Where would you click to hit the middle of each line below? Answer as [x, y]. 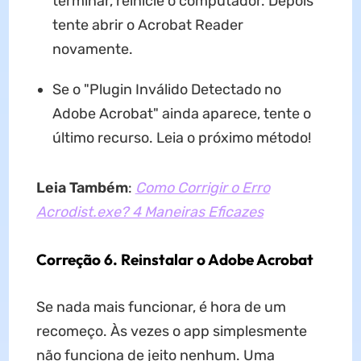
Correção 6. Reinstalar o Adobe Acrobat [174, 259]
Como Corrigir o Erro [202, 187]
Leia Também [82, 187]
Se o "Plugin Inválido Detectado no [166, 89]
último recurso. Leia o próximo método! [181, 137]
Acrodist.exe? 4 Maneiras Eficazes [149, 212]
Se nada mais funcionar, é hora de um [161, 307]
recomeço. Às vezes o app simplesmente [171, 331]
